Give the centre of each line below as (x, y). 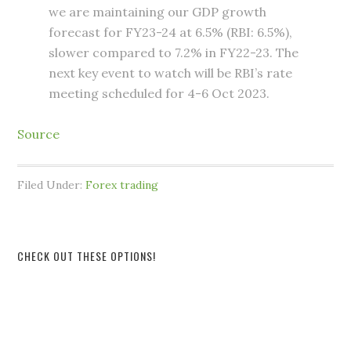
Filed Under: (52, 185)
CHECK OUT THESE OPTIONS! (87, 256)
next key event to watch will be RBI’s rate (171, 73)
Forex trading (122, 185)
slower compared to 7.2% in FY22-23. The (174, 53)
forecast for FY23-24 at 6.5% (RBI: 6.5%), (171, 33)
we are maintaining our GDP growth (158, 12)
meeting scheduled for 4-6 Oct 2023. (163, 94)
